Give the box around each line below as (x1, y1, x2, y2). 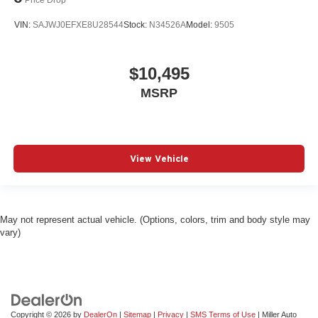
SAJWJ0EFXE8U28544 (33, 19, 124, 30)
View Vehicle (129, 153, 189, 164)
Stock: (124, 19, 149, 30)
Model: (186, 19, 214, 30)
